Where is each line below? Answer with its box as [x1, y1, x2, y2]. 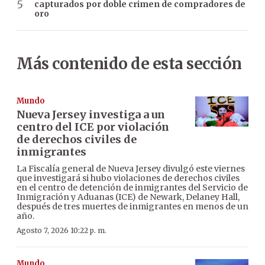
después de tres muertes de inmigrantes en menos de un [17, 201, 248, 212]
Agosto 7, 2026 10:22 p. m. [17, 226, 106, 235]
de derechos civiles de [17, 132, 137, 147]
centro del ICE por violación [17, 120, 169, 134]
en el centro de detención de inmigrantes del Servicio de [17, 182, 248, 193]
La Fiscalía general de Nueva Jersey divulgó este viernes [17, 163, 245, 174]
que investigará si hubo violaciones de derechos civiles [17, 173, 240, 184]
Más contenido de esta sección [17, 54, 242, 74]
